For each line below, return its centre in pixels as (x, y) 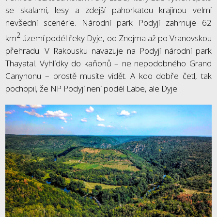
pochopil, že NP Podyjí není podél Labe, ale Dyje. (93, 89)
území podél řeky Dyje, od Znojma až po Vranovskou (116, 38)
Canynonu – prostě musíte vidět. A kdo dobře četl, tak (108, 76)
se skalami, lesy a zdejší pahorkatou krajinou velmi (108, 10)
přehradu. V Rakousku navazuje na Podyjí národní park (108, 51)
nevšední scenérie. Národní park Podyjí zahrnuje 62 (108, 23)
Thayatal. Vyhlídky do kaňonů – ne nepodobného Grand (108, 63)
